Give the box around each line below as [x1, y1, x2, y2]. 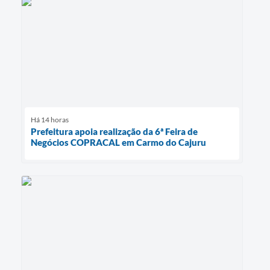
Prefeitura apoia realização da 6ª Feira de [31, 125, 198, 137]
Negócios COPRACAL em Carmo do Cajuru [31, 136, 206, 148]
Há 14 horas [31, 115, 69, 124]
